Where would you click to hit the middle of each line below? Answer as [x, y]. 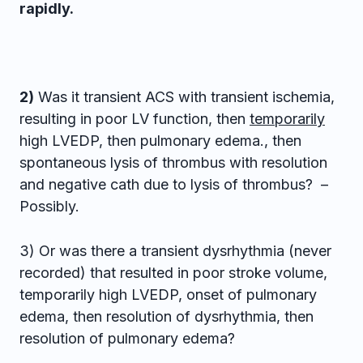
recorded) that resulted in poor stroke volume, [173, 273]
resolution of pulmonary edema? [127, 338]
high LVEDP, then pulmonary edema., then [160, 141]
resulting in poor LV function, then [135, 119]
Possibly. [49, 206]
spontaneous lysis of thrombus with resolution [173, 162]
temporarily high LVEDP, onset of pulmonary [168, 295]
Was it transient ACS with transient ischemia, [184, 97]
